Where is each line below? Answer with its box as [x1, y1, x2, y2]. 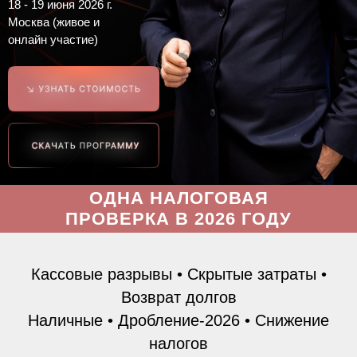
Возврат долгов [120, 288, 237, 306]
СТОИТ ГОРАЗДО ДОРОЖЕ [55, 229, 302, 249]
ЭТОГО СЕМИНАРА [91, 250, 266, 270]
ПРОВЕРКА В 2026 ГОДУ [65, 209, 292, 229]
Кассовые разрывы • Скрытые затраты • [30, 265, 327, 283]
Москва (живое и [8, 15, 100, 29]
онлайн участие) [8, 33, 98, 46]
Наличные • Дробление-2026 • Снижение [28, 312, 329, 329]
